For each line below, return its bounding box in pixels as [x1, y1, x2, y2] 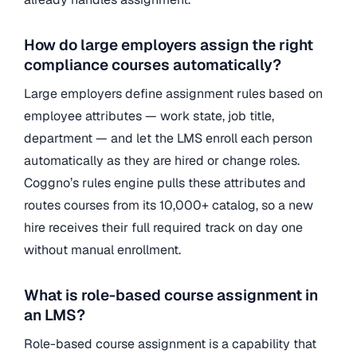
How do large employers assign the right [24, 35, 313, 56]
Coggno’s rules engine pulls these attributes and [24, 174, 306, 191]
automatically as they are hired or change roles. [24, 151, 300, 169]
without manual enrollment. [24, 241, 181, 258]
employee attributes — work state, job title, [24, 107, 274, 124]
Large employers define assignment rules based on [24, 84, 323, 102]
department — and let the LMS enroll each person [24, 129, 312, 147]
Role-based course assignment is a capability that [24, 335, 316, 352]
